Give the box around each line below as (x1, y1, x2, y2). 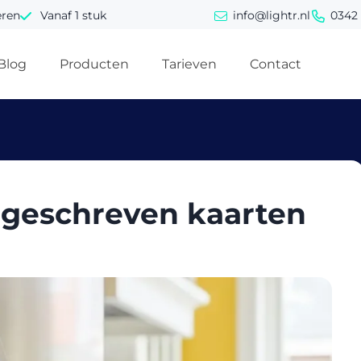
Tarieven (162, 56, 218, 72)
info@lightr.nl (232, 8, 310, 23)
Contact (250, 56, 302, 72)
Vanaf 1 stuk (39, 8, 106, 23)
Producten (60, 56, 130, 72)
